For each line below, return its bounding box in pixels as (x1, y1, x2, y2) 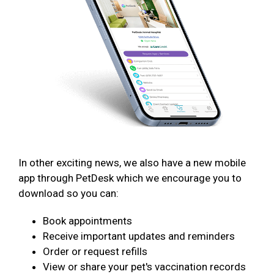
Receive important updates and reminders (43, 230, 235, 243)
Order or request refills (43, 245, 147, 258)
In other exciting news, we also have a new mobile (18, 157, 246, 169)
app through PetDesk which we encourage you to (18, 172, 242, 185)
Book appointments (43, 215, 132, 228)
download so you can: (18, 187, 119, 200)
